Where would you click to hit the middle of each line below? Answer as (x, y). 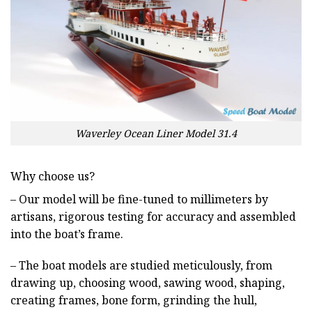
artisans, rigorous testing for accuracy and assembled (153, 216)
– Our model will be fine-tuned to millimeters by (139, 199)
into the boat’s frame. (67, 234)
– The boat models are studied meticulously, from (141, 266)
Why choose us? (53, 176)
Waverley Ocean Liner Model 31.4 (156, 133)
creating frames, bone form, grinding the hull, (134, 301)
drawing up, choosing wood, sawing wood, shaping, (148, 283)
